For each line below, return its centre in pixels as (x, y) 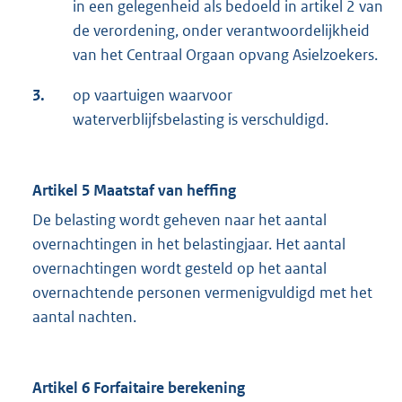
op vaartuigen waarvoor (153, 96)
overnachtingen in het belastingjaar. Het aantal (189, 245)
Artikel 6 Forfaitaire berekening (139, 388)
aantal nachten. (84, 317)
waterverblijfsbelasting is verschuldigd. (201, 120)
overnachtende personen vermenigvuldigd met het (202, 293)
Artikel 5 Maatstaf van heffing (134, 191)
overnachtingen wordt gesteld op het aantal (179, 269)
